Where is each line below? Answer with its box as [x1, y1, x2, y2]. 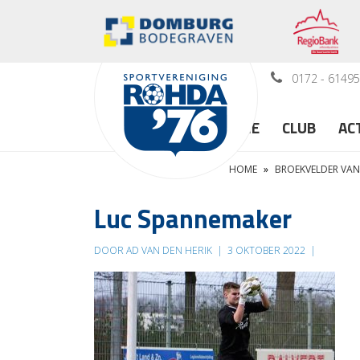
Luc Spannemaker [94, 198, 292, 238]
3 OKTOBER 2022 [225, 243, 308, 257]
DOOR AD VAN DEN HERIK [94, 243, 215, 257]
